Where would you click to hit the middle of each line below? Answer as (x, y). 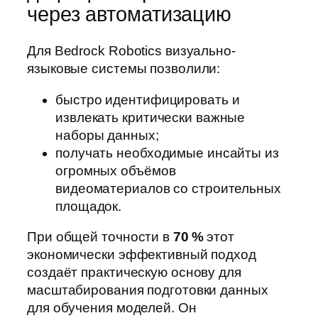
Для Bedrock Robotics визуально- (131, 51)
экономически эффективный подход (142, 255)
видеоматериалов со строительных (168, 188)
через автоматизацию (130, 14)
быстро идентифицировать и (148, 99)
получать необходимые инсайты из (167, 153)
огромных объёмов (116, 170)
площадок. (89, 206)
